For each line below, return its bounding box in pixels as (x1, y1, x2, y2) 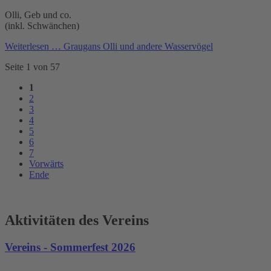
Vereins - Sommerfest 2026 (5, 241, 135, 254)
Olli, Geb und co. (5, 9, 71, 20)
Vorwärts (29, 158, 64, 169)
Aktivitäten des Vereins (5, 212, 149, 229)
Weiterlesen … (5, 41, 61, 51)
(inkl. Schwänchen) (5, 20, 79, 31)
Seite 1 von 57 (5, 61, 60, 72)
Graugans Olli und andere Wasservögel (61, 41, 213, 51)
